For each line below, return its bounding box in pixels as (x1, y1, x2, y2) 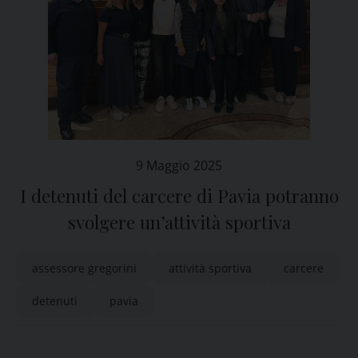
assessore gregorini (32, 261, 137, 276)
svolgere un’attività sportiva (67, 210, 291, 234)
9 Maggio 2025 (136, 157, 222, 174)
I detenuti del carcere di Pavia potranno (19, 184, 339, 208)
